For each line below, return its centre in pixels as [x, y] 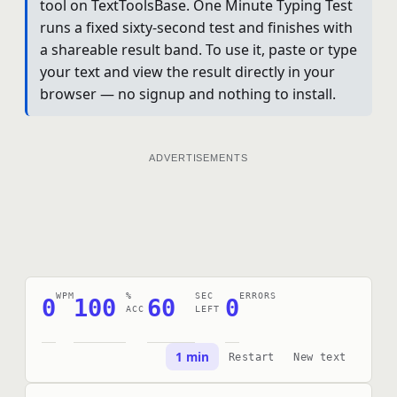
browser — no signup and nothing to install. [187, 94]
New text [320, 357]
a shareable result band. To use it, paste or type [198, 50]
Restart [251, 357]
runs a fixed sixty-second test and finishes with [196, 28]
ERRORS [257, 295]
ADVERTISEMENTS [198, 158]
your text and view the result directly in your [187, 72]
